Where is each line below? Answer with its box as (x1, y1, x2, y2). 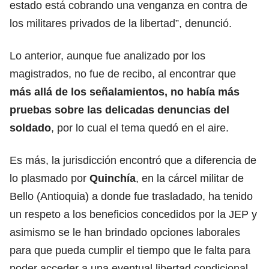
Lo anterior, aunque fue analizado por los (10, 49, 205, 62)
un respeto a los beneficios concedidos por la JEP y (10, 208, 257, 220)
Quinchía (89, 172, 136, 184)
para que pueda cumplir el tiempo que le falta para (10, 244, 250, 256)
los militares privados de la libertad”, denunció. (10, 17, 232, 29)
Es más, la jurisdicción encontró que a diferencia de (10, 154, 256, 166)
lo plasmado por (10, 172, 89, 184)
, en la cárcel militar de (136, 172, 244, 184)
